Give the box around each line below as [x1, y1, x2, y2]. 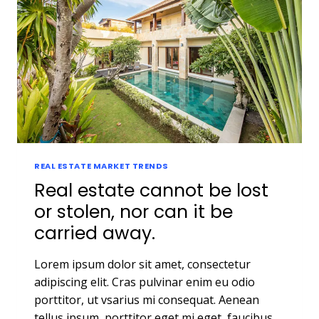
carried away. [34, 220, 155, 246]
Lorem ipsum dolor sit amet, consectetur [34, 256, 251, 272]
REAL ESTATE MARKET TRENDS [34, 159, 169, 172]
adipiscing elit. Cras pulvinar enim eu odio [34, 273, 255, 290]
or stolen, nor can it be [34, 199, 233, 224]
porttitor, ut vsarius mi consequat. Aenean [34, 291, 259, 308]
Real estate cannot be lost [34, 177, 268, 203]
